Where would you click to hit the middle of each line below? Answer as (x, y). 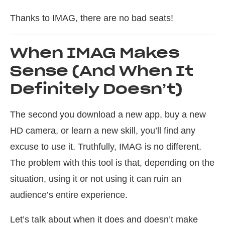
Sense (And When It (102, 71)
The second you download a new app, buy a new (108, 115)
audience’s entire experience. (69, 195)
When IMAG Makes (95, 53)
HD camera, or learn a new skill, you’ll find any (103, 131)
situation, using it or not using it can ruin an (96, 179)
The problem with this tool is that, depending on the (112, 163)
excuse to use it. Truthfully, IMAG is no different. (106, 147)
